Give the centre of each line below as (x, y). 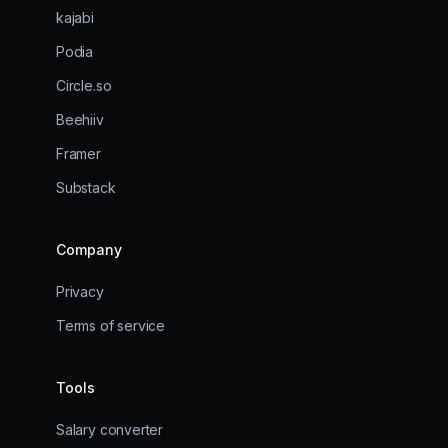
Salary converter (110, 429)
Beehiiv (80, 119)
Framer (78, 153)
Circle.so (84, 85)
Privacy (80, 291)
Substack (86, 187)
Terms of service (111, 325)
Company (89, 249)
